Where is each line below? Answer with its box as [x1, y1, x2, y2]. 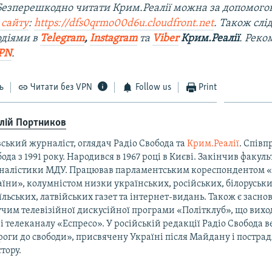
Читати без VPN [30, 82, 93, 92]
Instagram [90, 32, 138, 44]
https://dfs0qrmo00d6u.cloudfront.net [34, 17, 214, 29]
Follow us [135, 82, 171, 92]
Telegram [40, 32, 85, 44]
